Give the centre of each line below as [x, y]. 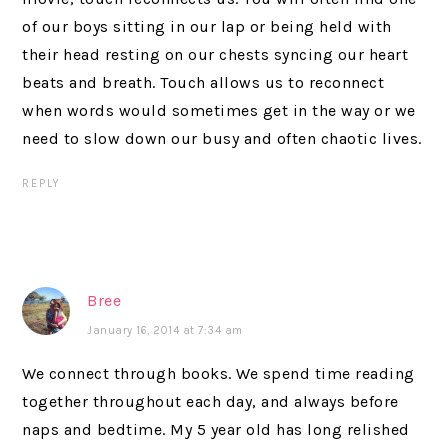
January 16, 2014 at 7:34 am [165, 330]
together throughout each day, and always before [210, 401]
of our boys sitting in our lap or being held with [207, 26]
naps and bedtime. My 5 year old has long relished [216, 429]
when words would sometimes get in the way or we [219, 110]
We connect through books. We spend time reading [218, 373]
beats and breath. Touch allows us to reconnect [203, 82]
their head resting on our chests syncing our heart [215, 54]
